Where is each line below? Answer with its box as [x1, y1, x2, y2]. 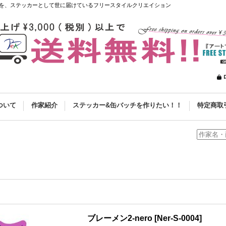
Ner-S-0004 [157, 214, 199, 222]
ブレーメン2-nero [87, 214, 152, 222]
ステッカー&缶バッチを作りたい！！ [73, 101, 182, 109]
